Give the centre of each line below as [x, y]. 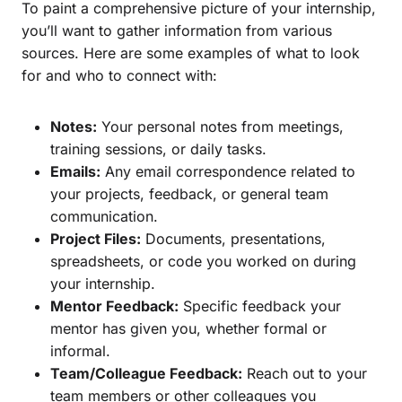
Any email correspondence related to [228, 171]
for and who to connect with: [119, 75]
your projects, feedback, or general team [189, 193]
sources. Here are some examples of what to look [191, 52]
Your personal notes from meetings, [220, 126]
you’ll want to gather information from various [177, 30]
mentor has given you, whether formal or [188, 328]
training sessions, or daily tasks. [158, 149]
